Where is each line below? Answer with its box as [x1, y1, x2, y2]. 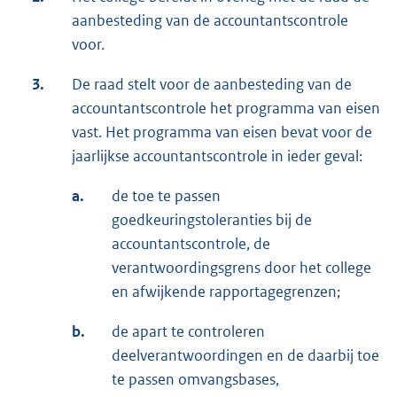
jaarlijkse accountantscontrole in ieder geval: [72, 146, 362, 167]
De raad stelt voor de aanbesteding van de [72, 74, 352, 95]
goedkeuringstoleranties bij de [112, 210, 312, 230]
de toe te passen [112, 186, 221, 206]
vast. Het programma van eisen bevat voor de [72, 122, 372, 143]
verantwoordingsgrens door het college [112, 258, 371, 278]
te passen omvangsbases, [112, 370, 279, 390]
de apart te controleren [112, 322, 265, 342]
